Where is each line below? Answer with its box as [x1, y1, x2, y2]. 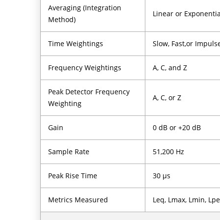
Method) [48, 14, 76, 24]
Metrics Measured [48, 194, 109, 204]
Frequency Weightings [48, 62, 122, 72]
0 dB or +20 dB [153, 122, 201, 132]
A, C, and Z [153, 62, 188, 72]
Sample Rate [48, 146, 90, 156]
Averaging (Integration [48, 2, 122, 12]
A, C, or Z [153, 92, 182, 102]
